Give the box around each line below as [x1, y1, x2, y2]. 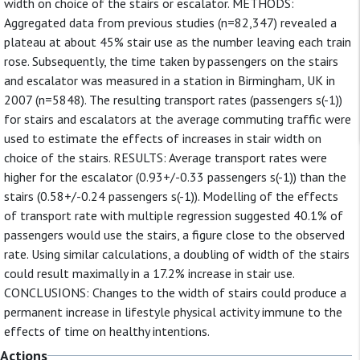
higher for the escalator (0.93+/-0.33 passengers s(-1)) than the [4, 169, 346, 185]
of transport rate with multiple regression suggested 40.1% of [4, 207, 343, 223]
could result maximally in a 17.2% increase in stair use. [4, 265, 294, 281]
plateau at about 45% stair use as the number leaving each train [4, 34, 351, 50]
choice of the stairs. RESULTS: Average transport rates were [4, 149, 327, 166]
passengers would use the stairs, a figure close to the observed [4, 227, 345, 243]
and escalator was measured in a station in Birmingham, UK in [4, 72, 335, 88]
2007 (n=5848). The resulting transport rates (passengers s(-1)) [4, 92, 342, 108]
